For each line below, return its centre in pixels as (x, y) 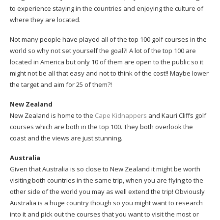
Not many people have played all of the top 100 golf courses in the (108, 40)
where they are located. (45, 20)
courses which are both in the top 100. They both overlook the (101, 127)
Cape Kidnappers (121, 116)
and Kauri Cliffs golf (177, 116)
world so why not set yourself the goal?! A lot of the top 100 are (103, 51)
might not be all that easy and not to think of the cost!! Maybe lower (109, 73)
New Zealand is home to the (52, 116)
